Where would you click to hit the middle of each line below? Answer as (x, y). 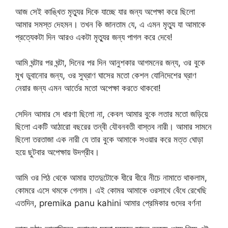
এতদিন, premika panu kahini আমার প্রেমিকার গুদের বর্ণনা (108, 203)
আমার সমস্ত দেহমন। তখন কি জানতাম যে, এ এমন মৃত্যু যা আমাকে (110, 24)
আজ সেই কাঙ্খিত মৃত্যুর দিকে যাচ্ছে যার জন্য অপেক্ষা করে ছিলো (105, 11)
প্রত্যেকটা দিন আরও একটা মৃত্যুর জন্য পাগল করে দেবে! (94, 37)
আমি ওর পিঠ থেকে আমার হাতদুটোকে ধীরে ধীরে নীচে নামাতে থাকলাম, (111, 178)
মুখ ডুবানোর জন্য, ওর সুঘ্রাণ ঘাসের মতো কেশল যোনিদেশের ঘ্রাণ (106, 75)
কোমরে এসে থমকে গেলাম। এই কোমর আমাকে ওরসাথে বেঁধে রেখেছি (111, 190)
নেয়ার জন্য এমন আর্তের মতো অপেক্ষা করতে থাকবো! (88, 88)
